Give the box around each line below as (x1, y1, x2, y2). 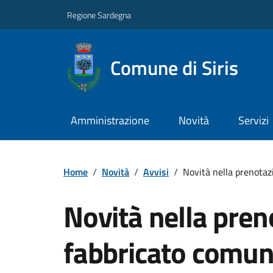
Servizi (238, 112, 269, 129)
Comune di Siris (110, 52, 238, 82)
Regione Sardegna (67, 8, 131, 21)
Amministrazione (70, 112, 149, 129)
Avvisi (143, 164, 169, 179)
